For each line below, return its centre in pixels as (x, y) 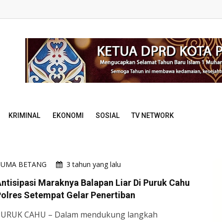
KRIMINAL (25, 115)
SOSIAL (108, 115)
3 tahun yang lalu (94, 164)
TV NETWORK (153, 115)
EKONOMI (68, 115)
